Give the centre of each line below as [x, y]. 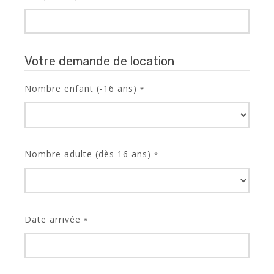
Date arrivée [54, 219]
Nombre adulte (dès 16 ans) [89, 154]
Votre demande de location [99, 61]
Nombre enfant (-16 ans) [82, 88]
